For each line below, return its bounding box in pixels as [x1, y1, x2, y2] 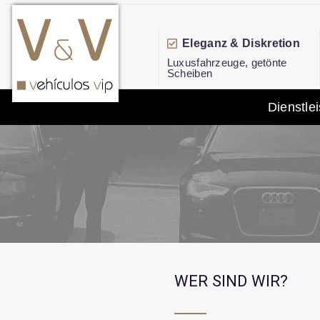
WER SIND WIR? [174, 271, 289, 290]
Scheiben [166, 66, 213, 79]
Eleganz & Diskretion [182, 36, 301, 49]
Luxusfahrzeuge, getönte [166, 56, 287, 69]
